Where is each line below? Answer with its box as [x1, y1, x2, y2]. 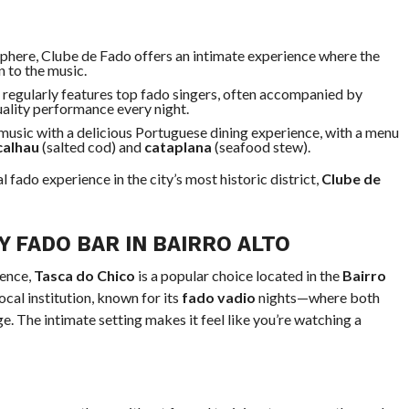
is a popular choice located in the [134, 267, 342, 284]
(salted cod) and [38, 138, 144, 155]
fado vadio [181, 288, 256, 306]
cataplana [143, 138, 212, 155]
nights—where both [255, 288, 380, 306]
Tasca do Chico [33, 267, 135, 284]
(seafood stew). [211, 138, 310, 155]
